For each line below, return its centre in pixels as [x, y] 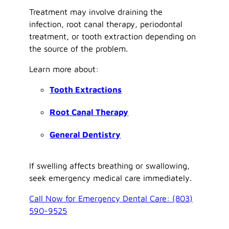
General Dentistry [85, 134]
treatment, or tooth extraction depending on [113, 36]
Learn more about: [64, 69]
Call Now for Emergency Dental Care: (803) [111, 198]
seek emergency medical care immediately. [111, 177]
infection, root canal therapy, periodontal [106, 24]
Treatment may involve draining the [96, 11]
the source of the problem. [79, 48]
